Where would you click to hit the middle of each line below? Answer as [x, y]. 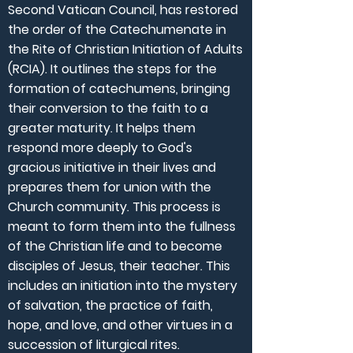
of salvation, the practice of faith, [110, 305]
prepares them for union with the [110, 187]
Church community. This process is [114, 207]
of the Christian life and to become [115, 246]
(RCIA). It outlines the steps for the [112, 69]
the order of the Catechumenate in [117, 30]
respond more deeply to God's [100, 148]
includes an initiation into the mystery [123, 286]
